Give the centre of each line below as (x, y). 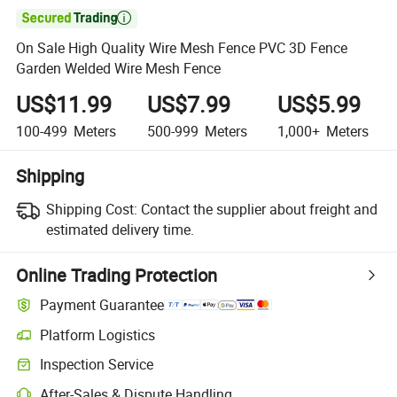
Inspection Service (97, 365)
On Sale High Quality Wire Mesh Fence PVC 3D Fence (182, 48)
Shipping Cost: (91, 209)
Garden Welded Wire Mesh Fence (119, 69)
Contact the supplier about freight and (259, 209)
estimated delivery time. (120, 229)
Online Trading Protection (117, 275)
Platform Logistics (98, 335)
